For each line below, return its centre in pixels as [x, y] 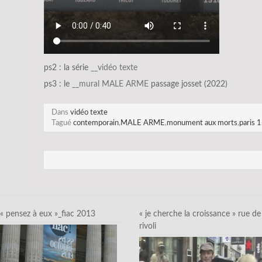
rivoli [148, 227]
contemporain [96, 123]
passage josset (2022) [188, 84]
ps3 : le [58, 84]
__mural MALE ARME [110, 84]
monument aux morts [202, 123]
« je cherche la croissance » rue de [200, 214]
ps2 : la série [67, 68]
